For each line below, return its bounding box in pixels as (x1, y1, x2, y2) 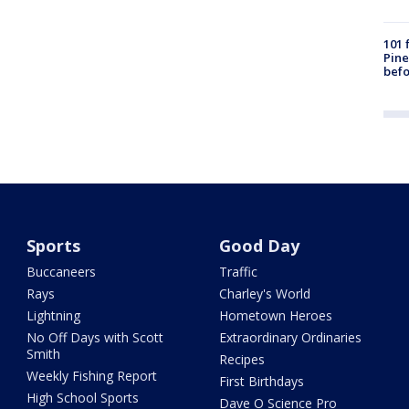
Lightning (26, 307, 81, 325)
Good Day (218, 235, 299, 257)
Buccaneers (26, 263, 97, 281)
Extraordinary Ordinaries (218, 329, 362, 347)
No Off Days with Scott (26, 329, 164, 347)
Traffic (218, 263, 257, 281)
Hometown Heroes (218, 307, 332, 325)
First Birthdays (218, 372, 304, 391)
